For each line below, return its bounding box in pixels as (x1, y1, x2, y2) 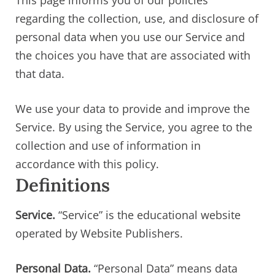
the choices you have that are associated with (15, 48, 250, 63)
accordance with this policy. (15, 157, 159, 172)
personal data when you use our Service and (15, 29, 245, 45)
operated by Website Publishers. (15, 225, 183, 241)
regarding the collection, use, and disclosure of (15, 11, 258, 26)
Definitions (15, 173, 110, 197)
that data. (15, 66, 64, 82)
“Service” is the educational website (55, 207, 241, 222)
